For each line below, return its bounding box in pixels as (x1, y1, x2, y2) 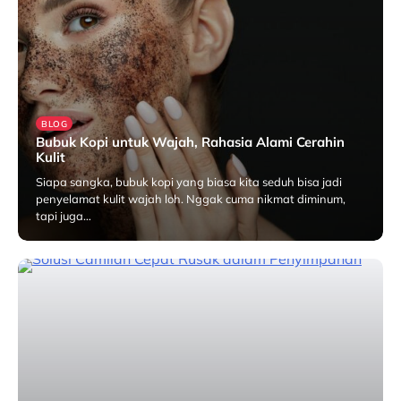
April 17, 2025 (147, 237, 215, 251)
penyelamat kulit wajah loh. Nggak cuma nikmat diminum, (36, 191, 346, 206)
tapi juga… (36, 208, 91, 223)
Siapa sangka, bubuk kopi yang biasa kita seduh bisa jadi (36, 174, 342, 189)
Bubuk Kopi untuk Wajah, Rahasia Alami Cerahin (36, 132, 345, 150)
